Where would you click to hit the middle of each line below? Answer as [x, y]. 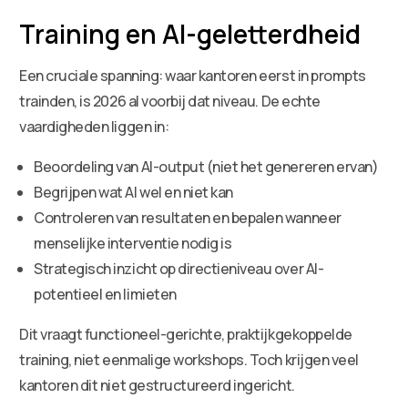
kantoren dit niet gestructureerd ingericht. [157, 385]
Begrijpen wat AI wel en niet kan [133, 192]
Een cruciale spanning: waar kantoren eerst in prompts [193, 75]
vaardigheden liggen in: [94, 126]
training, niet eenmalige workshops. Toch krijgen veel [189, 359]
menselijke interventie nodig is [133, 243]
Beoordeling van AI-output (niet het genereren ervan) [206, 166]
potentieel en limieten [105, 294]
